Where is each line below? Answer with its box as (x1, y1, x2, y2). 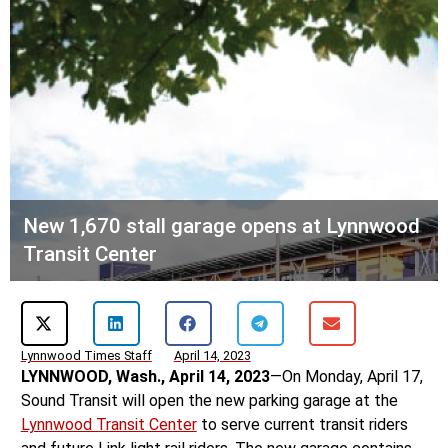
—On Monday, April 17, (269, 367, 423, 387)
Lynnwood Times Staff (20, 348, 152, 364)
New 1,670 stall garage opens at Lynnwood (22, 214, 420, 239)
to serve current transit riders (196, 415, 408, 435)
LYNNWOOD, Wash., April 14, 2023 (20, 367, 270, 387)
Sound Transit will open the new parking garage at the (20, 391, 398, 411)
